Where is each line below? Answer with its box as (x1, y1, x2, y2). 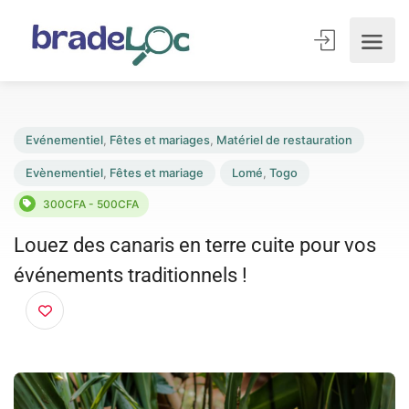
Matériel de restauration (235, 144, 383, 160)
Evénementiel (27, 144, 112, 160)
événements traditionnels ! (15, 287, 269, 312)
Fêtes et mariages (119, 144, 228, 160)
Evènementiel (27, 180, 112, 196)
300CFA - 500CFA (47, 214, 152, 230)
